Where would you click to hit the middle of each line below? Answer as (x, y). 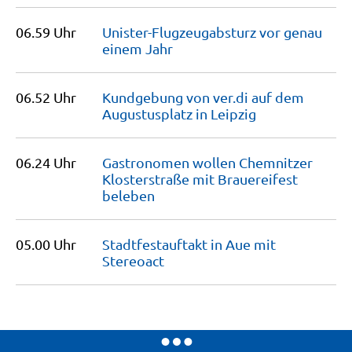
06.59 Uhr (46, 32)
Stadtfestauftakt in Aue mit (189, 244)
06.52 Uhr (46, 97)
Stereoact (133, 260)
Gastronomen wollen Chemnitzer (207, 162)
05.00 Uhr (46, 244)
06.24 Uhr (46, 162)
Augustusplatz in (156, 114)
